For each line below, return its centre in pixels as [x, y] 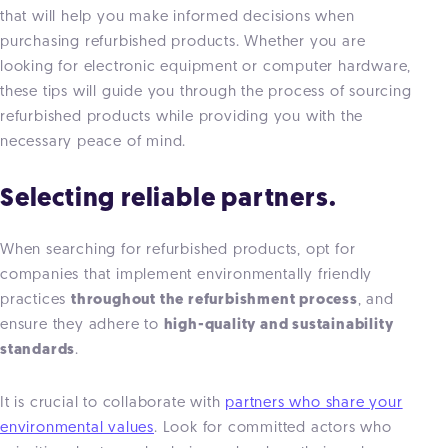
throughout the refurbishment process [214, 300]
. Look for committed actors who [273, 428]
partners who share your [314, 403]
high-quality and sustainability [278, 325]
